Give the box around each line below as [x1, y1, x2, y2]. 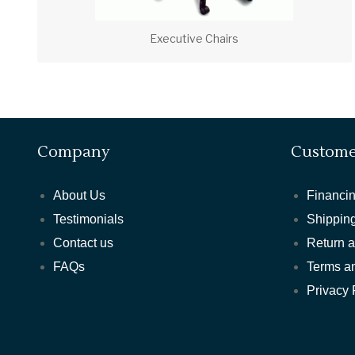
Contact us [53, 236, 114, 250]
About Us [53, 189, 106, 203]
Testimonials [53, 212, 124, 227]
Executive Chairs [150, 32, 239, 46]
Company [37, 142, 111, 163]
